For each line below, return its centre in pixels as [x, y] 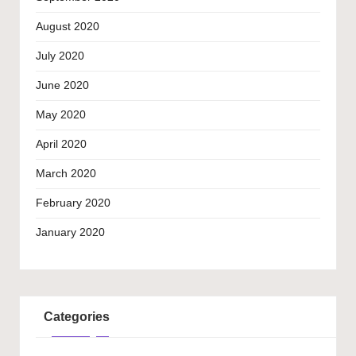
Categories [76, 317]
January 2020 [70, 233]
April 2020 [61, 145]
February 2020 [73, 203]
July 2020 [60, 56]
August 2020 [68, 27]
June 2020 [62, 86]
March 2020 [66, 174]
